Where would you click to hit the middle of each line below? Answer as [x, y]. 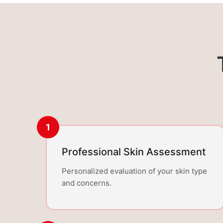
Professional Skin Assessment [134, 152]
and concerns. [87, 183]
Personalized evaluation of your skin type [134, 171]
